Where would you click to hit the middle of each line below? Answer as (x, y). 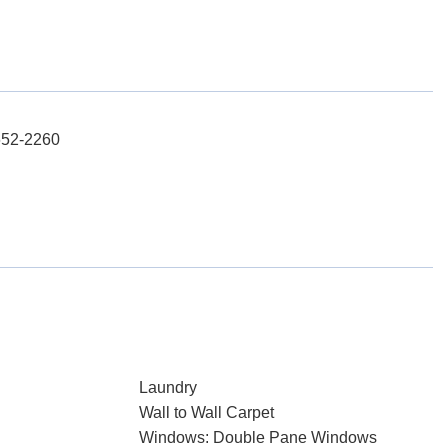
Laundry (167, 387)
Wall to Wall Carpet (206, 412)
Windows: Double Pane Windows (257, 437)
